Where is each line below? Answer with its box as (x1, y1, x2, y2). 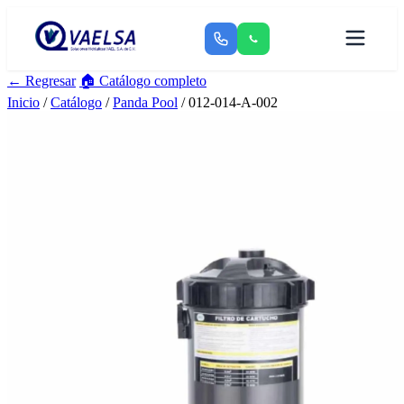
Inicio (7, 95, 40, 110)
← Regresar (7, 73, 76, 88)
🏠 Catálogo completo (79, 73, 207, 88)
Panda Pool (113, 95, 178, 110)
